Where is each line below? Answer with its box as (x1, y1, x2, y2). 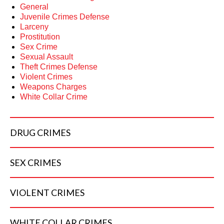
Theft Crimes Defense (20, 62, 97, 71)
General (20, 2, 48, 11)
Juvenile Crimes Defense (20, 12, 109, 21)
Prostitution (20, 32, 60, 41)
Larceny (20, 22, 48, 31)
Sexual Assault (20, 52, 73, 61)
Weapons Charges (20, 82, 86, 91)
